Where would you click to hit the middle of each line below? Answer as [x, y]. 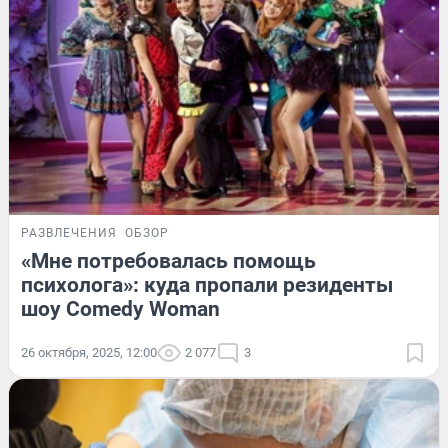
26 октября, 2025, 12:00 [89, 353]
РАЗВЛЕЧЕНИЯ [69, 233]
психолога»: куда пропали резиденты [207, 285]
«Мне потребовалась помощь [168, 261]
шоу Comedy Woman [120, 309]
